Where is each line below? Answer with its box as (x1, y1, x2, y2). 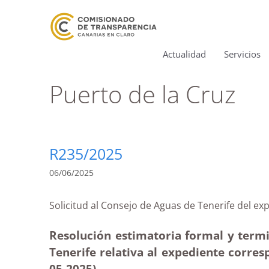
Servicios (224, 48, 261, 60)
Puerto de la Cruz (49, 77, 235, 110)
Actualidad (163, 48, 206, 60)
